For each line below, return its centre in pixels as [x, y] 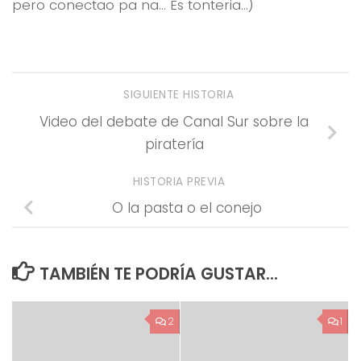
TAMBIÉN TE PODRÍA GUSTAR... [158, 274]
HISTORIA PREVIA [180, 181]
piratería [174, 144]
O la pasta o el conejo [187, 208]
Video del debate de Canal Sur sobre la [174, 121]
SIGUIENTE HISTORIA [180, 95]
